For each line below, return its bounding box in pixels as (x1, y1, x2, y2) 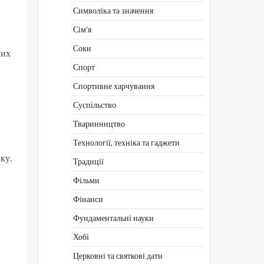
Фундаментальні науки (73, 211, 154, 225)
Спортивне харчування (73, 79, 154, 93)
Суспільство (73, 98, 116, 111)
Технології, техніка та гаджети (73, 136, 180, 149)
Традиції (73, 154, 104, 168)
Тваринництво (73, 117, 125, 130)
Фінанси (73, 192, 103, 206)
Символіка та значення (73, 4, 153, 17)
